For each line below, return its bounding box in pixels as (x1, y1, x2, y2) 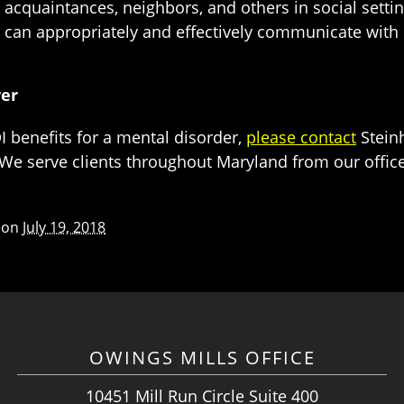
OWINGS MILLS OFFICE (88, 345, 316, 370)
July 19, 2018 (23, 217, 106, 237)
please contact (246, 126, 356, 148)
